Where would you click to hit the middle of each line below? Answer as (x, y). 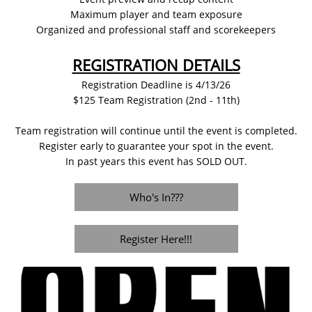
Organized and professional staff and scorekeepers (156, 30)
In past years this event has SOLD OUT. (156, 161)
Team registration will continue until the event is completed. (156, 131)
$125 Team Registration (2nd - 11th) (156, 100)
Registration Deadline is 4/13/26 (156, 85)
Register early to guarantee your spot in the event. (156, 146)
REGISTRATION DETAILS (156, 65)
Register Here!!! (156, 239)
